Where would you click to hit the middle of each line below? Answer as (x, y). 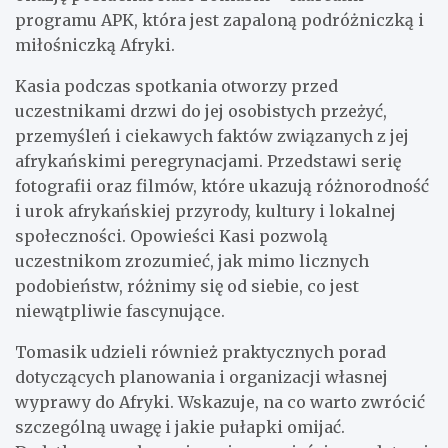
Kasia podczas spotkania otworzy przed (176, 85)
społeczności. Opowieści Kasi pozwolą (171, 235)
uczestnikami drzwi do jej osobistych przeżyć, (201, 110)
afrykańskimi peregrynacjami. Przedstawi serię (208, 160)
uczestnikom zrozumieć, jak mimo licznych (192, 260)
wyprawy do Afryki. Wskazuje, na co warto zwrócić (220, 401)
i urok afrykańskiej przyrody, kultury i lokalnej (205, 210)
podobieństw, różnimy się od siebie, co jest (187, 285)
